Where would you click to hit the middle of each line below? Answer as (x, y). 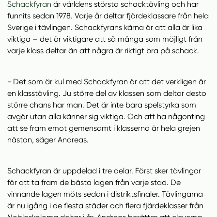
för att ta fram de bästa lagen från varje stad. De (94, 182)
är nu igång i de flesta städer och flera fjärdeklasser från (105, 206)
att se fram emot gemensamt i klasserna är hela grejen (104, 128)
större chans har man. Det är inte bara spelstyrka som (102, 105)
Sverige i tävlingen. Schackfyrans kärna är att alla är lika (105, 27)
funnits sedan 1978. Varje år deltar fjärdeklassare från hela (108, 16)
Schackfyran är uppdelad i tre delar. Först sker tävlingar (104, 171)
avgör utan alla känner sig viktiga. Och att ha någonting (106, 116)
